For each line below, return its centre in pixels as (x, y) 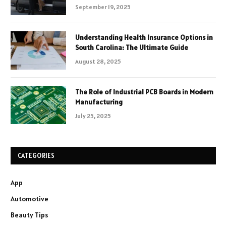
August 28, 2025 (98, 61)
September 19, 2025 (103, 7)
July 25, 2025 (93, 116)
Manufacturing (99, 102)
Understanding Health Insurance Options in (144, 37)
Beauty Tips (29, 215)
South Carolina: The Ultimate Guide (132, 47)
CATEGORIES (36, 155)
